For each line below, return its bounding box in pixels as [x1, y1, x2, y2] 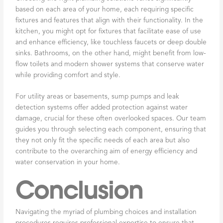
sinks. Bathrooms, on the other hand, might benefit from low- [15, 50, 207, 57]
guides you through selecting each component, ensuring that [15, 126, 207, 133]
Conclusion [15, 176, 143, 206]
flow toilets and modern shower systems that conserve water [15, 61, 205, 68]
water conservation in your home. [15, 159, 120, 166]
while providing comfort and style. [15, 72, 121, 79]
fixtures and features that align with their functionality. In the [15, 17, 204, 24]
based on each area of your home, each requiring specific [15, 6, 194, 13]
